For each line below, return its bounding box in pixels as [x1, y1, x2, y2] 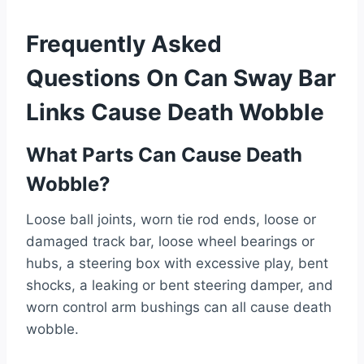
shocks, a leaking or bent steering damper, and [26, 276, 333, 293]
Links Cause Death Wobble [26, 97, 324, 126]
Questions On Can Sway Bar [26, 63, 336, 92]
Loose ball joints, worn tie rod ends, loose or [26, 210, 316, 227]
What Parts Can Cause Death [26, 142, 302, 167]
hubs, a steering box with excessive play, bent [26, 254, 328, 271]
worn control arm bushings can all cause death [26, 298, 331, 315]
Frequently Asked [26, 29, 222, 58]
